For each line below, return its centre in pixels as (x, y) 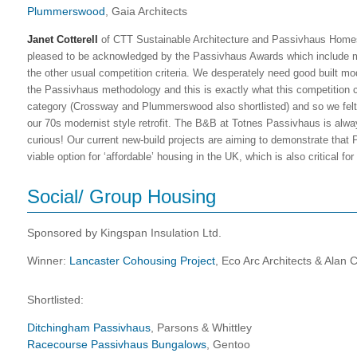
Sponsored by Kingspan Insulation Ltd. (124, 232)
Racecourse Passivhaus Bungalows (117, 344)
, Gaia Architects (146, 11)
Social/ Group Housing (122, 196)
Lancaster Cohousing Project (142, 260)
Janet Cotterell (64, 39)
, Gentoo (228, 344)
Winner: (48, 260)
